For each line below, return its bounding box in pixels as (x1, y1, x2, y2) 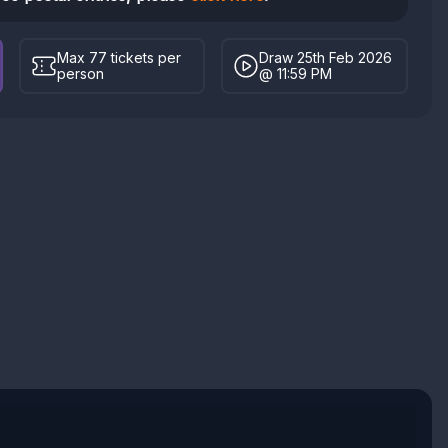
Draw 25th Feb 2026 (259, 49, 393, 66)
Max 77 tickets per (56, 49, 181, 66)
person (56, 65, 104, 82)
